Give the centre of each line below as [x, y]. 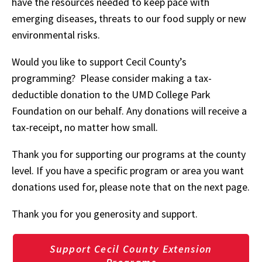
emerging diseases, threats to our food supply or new [129, 18]
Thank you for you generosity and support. [105, 214]
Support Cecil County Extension [131, 249]
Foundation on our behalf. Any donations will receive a [129, 111]
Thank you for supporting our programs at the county [129, 154]
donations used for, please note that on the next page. [131, 187]
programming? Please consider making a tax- [112, 78]
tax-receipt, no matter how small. [85, 127]
